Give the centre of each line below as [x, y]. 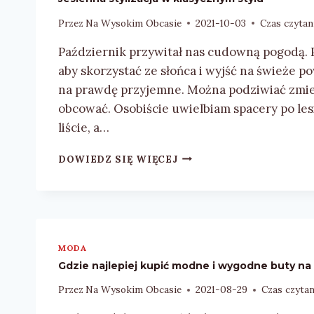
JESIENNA [203, 155]
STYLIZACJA [210, 170]
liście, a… [84, 127]
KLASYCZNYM [214, 199]
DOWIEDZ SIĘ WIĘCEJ [118, 159]
